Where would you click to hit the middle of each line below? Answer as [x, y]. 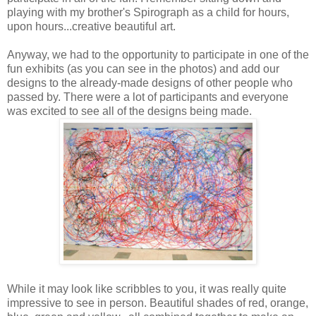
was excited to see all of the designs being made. [129, 111]
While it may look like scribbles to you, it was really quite [147, 288]
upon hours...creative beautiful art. [91, 26]
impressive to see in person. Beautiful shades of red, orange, [158, 303]
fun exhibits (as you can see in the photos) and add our [143, 68]
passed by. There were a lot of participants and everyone [148, 97]
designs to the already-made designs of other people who [150, 83]
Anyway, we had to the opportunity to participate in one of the [158, 54]
